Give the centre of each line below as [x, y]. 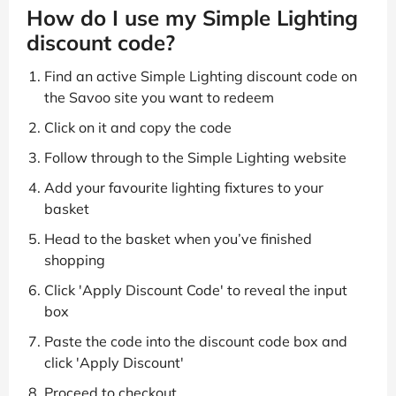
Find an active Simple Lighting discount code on [201, 76]
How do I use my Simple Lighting [192, 18]
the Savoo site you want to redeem [159, 98]
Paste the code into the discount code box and [196, 342]
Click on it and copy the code [138, 128]
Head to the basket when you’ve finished [178, 239]
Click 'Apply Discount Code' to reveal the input [196, 290]
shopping [75, 260]
